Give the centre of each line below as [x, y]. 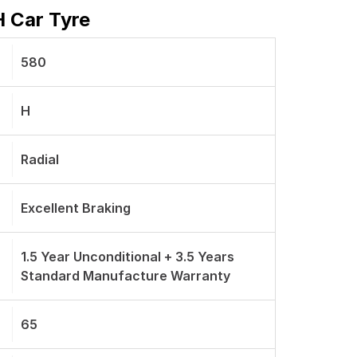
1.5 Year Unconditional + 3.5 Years [127, 257]
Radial [40, 159]
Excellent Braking [76, 208]
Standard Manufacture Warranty [126, 276]
